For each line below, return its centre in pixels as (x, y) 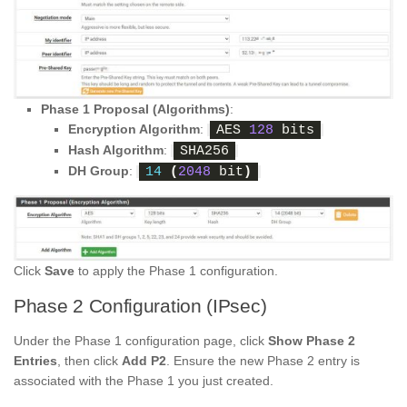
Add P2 (144, 360)
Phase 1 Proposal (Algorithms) (135, 109)
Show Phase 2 (312, 340)
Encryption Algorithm (134, 129)
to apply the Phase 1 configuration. (176, 270)
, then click (89, 360)
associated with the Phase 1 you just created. (144, 380)
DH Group (99, 170)
